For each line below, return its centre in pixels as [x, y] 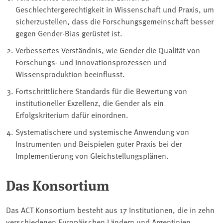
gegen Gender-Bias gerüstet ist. [69, 33]
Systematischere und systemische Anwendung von [103, 131]
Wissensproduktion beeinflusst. [70, 73]
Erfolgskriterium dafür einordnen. [72, 114]
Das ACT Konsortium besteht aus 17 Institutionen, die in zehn [110, 209]
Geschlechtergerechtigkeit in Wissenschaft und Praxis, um [115, 9]
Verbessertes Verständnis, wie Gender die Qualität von [108, 50]
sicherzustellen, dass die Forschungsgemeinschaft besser [115, 21]
